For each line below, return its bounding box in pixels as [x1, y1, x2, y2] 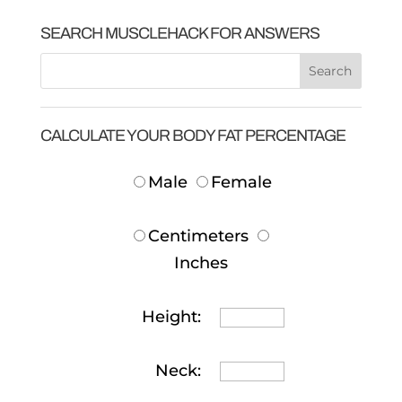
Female [211, 172, 273, 192]
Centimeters [148, 226, 249, 246]
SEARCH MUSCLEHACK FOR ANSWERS [39, 24, 319, 42]
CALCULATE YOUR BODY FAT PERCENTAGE [39, 127, 345, 144]
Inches [173, 253, 228, 273]
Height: [141, 307, 201, 327]
